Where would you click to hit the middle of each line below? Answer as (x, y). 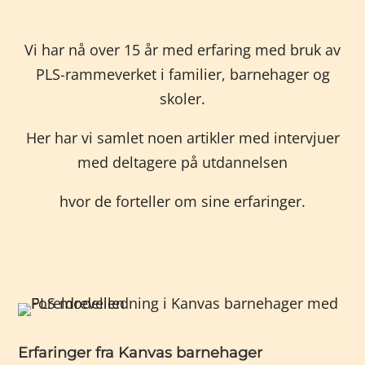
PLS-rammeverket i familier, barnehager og (182, 74)
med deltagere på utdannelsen (182, 162)
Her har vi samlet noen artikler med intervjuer (182, 138)
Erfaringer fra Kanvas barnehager (141, 353)
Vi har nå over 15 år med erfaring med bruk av (182, 50)
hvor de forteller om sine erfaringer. (182, 201)
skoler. (182, 99)
